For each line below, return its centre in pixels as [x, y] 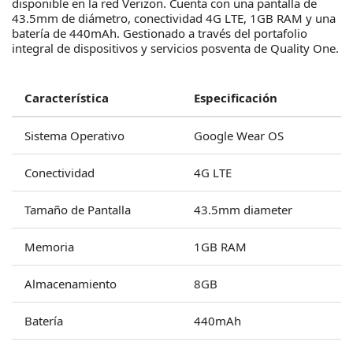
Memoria [49, 247]
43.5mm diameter [243, 210]
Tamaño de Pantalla [78, 210]
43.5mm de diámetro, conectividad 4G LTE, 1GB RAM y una [174, 18]
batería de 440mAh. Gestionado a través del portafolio [160, 33]
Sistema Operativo [74, 136]
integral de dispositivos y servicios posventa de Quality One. [175, 48]
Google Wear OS [239, 136]
